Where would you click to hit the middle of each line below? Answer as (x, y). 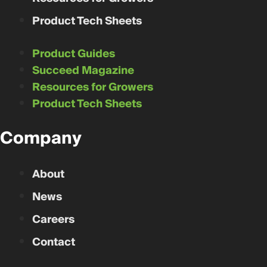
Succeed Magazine (83, 71)
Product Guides (74, 54)
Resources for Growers (93, 88)
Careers (53, 220)
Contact (54, 243)
